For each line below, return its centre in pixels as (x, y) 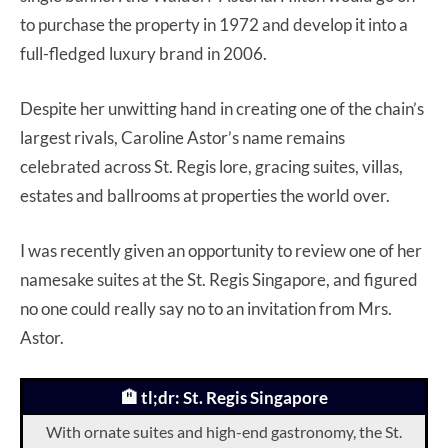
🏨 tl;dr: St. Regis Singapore (224, 397)
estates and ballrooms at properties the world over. (206, 195)
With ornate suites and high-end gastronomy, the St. (224, 431)
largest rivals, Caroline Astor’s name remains (182, 137)
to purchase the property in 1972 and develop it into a (214, 24)
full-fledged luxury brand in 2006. (145, 53)
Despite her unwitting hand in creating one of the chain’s (222, 108)
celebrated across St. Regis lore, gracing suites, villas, (211, 166)
